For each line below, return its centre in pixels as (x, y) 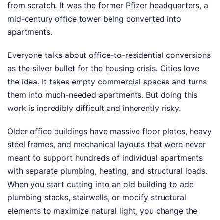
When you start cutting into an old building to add (101, 184)
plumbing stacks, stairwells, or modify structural (97, 198)
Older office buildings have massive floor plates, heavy (110, 131)
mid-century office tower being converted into (94, 19)
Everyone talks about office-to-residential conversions (109, 55)
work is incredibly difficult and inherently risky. (94, 108)
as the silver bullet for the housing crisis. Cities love (103, 69)
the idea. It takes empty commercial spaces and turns (107, 82)
